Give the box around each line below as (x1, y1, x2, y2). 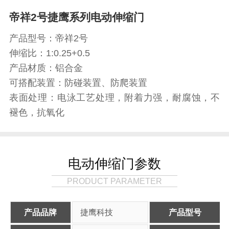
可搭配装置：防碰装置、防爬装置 (9, 77, 147, 88)
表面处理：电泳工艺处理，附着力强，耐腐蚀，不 (9, 92, 220, 103)
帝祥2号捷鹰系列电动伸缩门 (9, 11, 144, 24)
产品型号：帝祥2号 (9, 33, 88, 43)
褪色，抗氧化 (9, 107, 64, 118)
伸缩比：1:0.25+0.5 (9, 48, 90, 58)
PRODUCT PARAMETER (67, 176, 162, 186)
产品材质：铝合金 (9, 62, 83, 73)
